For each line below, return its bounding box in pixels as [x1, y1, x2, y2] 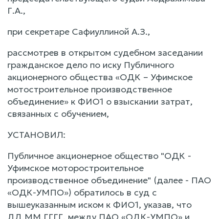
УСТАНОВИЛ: [7, 129, 66, 140]
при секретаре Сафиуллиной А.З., [7, 25, 150, 37]
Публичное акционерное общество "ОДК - [7, 150, 191, 161]
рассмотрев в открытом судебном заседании [7, 46, 203, 58]
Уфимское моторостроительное [7, 162, 144, 174]
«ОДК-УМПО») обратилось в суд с [7, 186, 157, 198]
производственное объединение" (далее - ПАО [7, 174, 211, 186]
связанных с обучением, [7, 108, 109, 119]
